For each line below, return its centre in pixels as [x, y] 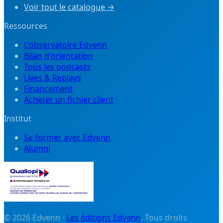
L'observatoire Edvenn [65, 45]
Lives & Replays [53, 77]
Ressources [26, 26]
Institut [18, 118]
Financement [48, 88]
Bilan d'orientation [58, 56]
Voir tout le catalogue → [69, 7]
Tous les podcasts [57, 66]
